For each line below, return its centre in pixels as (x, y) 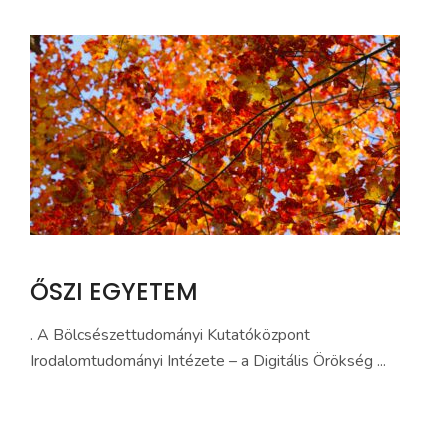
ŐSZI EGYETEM (114, 291)
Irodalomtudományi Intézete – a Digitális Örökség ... (208, 361)
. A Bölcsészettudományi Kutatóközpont (170, 335)
